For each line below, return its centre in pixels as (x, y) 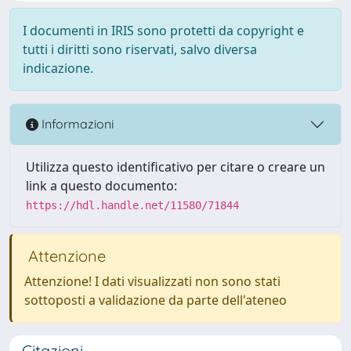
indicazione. (58, 68)
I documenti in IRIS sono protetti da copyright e (163, 30)
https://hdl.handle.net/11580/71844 (132, 205)
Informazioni (76, 124)
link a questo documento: (101, 185)
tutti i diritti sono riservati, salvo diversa (140, 49)
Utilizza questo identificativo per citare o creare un (175, 166)
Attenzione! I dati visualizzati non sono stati (152, 281)
